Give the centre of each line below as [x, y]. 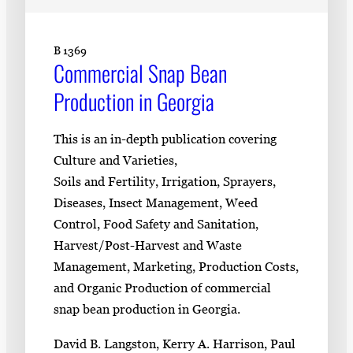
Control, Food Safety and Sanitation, [156, 224]
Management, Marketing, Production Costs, [176, 267]
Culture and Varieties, [115, 160]
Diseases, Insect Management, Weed [156, 203]
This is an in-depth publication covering [165, 139]
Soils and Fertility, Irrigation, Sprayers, [165, 182]
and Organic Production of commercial [162, 288]
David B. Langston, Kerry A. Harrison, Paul [175, 343]
